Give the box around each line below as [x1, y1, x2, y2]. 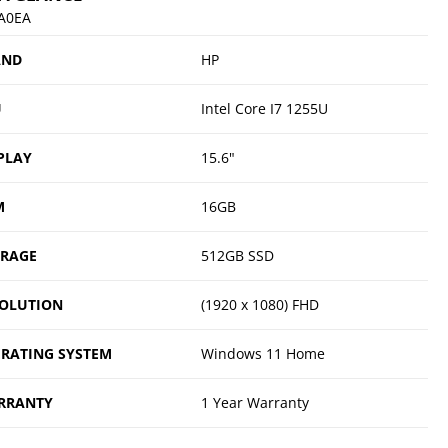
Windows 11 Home [200, 343, 325, 363]
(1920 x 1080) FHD [200, 294, 319, 314]
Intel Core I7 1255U [200, 98, 328, 118]
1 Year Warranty [200, 392, 309, 412]
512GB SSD [200, 245, 274, 265]
